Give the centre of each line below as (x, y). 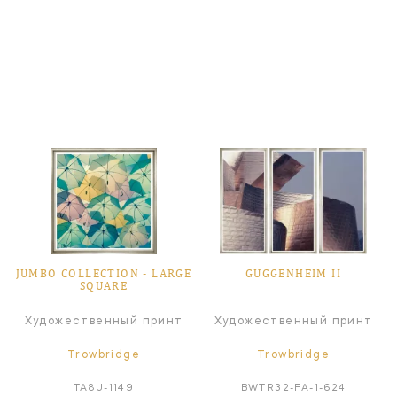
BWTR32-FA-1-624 (293, 388)
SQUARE (104, 285)
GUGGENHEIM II (293, 273)
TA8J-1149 (104, 388)
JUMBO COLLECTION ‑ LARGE (104, 273)
